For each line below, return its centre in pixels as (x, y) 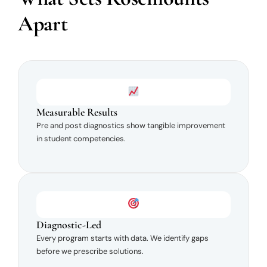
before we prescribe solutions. (90, 251)
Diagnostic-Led (69, 224)
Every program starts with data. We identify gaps (122, 238)
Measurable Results (77, 112)
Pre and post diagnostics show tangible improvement (131, 126)
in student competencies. (81, 139)
